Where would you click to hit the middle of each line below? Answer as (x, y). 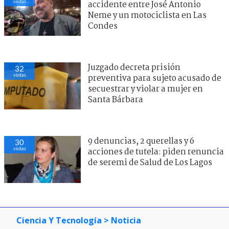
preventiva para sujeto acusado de (155, 79)
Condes (103, 27)
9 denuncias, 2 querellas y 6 (141, 142)
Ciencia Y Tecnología (59, 221)
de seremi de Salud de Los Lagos (150, 163)
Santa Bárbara (116, 100)
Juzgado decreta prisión (134, 68)
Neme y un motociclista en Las (147, 16)
